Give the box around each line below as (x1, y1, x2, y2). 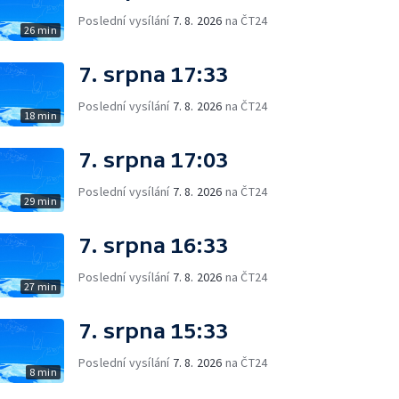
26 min (23, 23, 57, 37)
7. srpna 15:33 (78, 319, 228, 343)
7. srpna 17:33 (78, 62, 228, 86)
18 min (23, 109, 57, 122)
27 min (23, 280, 57, 293)
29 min (23, 194, 57, 208)
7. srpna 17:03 (78, 148, 228, 172)
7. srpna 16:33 (78, 233, 228, 257)
